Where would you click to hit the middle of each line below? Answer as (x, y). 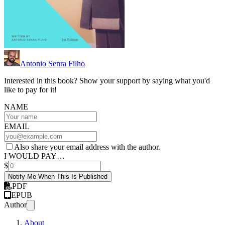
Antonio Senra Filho (52, 64)
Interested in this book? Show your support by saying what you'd (107, 81)
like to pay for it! (30, 90)
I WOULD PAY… (34, 156)
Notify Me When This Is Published (58, 177)
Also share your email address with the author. (87, 147)
